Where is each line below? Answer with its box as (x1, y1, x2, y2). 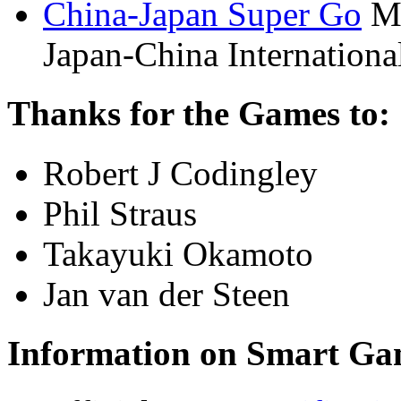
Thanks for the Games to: (7, 94, 390, 133)
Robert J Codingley (43, 153, 318, 192)
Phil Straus (43, 193, 197, 233)
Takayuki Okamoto (43, 234, 313, 273)
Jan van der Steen (43, 274, 290, 313)
